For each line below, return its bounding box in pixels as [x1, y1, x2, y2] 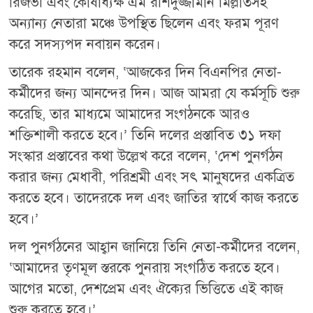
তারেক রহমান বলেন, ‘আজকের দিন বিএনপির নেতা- [9, 63, 282, 81]
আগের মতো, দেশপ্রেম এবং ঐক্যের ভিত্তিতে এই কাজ [9, 279, 284, 298]
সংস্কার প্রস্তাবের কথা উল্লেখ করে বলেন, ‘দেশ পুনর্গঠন [9, 147, 284, 165]
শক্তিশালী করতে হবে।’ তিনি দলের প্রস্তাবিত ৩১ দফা [9, 126, 282, 144]
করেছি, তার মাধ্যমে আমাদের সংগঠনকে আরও [9, 105, 251, 123]
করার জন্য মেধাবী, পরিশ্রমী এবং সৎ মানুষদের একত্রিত [9, 168, 295, 186]
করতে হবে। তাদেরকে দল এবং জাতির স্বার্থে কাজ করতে [9, 189, 299, 207]
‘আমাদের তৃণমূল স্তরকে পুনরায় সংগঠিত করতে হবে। [9, 259, 281, 277]
